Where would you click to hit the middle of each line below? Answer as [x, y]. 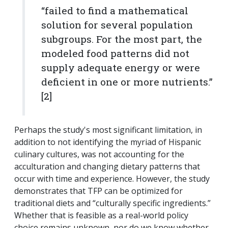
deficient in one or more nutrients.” [127, 82]
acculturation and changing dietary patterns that [107, 167]
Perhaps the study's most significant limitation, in [108, 130]
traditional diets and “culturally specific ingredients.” [112, 203]
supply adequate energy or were [121, 68]
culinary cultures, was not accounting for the [99, 154]
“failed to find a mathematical [115, 11]
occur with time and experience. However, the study [112, 179]
